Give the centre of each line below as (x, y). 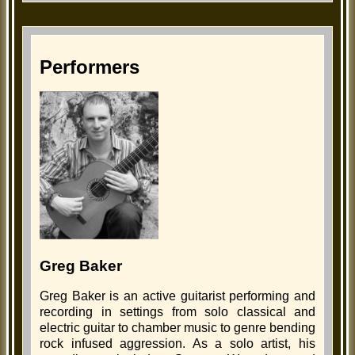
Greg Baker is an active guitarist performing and (177, 296)
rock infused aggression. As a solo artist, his (177, 344)
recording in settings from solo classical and (177, 312)
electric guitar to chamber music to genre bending (177, 328)
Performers (90, 67)
